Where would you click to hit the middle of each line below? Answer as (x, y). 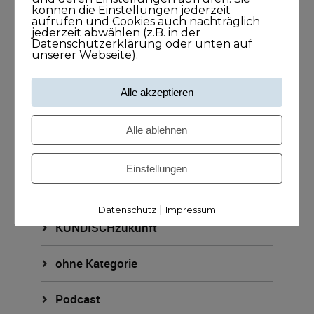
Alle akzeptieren (157, 92)
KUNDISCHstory (100, 120)
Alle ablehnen (157, 130)
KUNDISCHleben (100, 49)
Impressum (190, 209)
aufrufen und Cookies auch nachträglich (145, 21)
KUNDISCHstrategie (109, 156)
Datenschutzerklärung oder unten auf (142, 43)
